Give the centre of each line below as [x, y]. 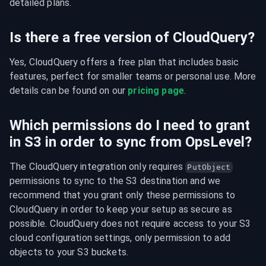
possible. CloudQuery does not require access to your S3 [130, 224]
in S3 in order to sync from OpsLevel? [131, 142]
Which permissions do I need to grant [130, 125]
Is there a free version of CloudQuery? [132, 37]
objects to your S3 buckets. [69, 252]
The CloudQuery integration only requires [98, 167]
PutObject [209, 167]
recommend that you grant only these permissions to [123, 195]
